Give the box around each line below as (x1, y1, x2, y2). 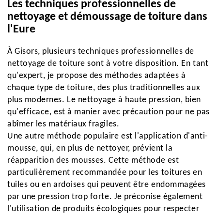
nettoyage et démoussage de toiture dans (7, 11, 207, 23)
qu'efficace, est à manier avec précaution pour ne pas (7, 108, 210, 117)
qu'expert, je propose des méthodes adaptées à (7, 71, 186, 80)
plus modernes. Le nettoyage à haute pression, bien (7, 95, 201, 105)
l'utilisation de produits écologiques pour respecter (7, 204, 200, 214)
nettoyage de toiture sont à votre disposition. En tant (7, 59, 209, 68)
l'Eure (7, 24, 35, 35)
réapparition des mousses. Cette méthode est (7, 156, 179, 165)
